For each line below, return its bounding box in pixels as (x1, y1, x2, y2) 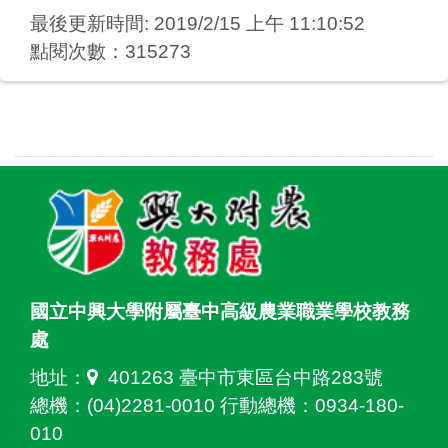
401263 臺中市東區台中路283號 (107, 366, 383, 388)
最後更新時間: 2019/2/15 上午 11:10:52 (30, 13, 365, 35)
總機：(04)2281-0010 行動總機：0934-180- (30, 394, 404, 416)
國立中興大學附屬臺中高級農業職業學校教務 (30, 300, 410, 322)
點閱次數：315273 (30, 41, 191, 63)
